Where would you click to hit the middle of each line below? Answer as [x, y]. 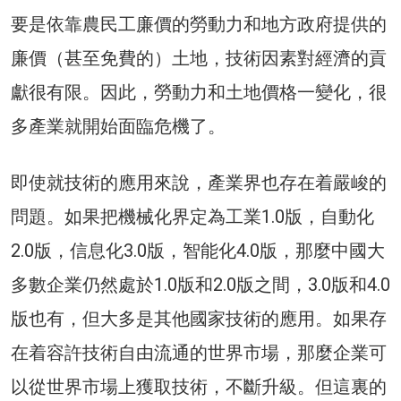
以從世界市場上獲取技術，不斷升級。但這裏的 [199, 387]
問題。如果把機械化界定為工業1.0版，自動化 [192, 217]
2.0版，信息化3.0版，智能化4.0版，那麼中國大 [198, 251]
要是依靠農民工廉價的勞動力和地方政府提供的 [199, 25]
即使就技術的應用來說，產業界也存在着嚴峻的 [199, 183]
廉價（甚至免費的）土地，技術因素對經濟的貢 [199, 59]
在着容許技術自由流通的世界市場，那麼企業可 [199, 353]
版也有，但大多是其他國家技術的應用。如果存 [199, 319]
